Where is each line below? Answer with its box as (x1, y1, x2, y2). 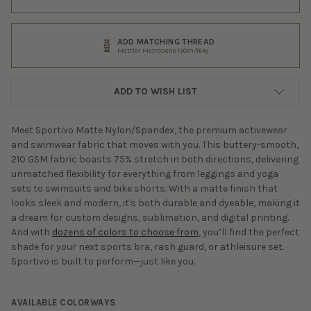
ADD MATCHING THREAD (117, 36, 215, 47)
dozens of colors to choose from (52, 226, 199, 238)
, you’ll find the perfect (199, 226, 299, 238)
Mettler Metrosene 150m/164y (117, 46, 209, 55)
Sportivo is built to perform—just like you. (11, 255, 195, 267)
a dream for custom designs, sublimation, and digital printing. (11, 212, 289, 224)
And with (11, 226, 52, 238)
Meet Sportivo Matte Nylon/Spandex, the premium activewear (11, 124, 287, 136)
